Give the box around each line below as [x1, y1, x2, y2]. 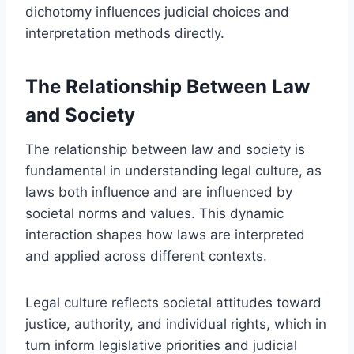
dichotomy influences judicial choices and [25, 3, 289, 20]
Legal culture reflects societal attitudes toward [25, 294, 322, 311]
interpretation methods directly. [25, 24, 224, 41]
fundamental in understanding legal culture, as [25, 162, 322, 179]
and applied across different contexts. [25, 247, 267, 264]
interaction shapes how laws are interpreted [25, 226, 305, 243]
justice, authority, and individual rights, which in [25, 315, 326, 332]
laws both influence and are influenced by [25, 183, 292, 200]
